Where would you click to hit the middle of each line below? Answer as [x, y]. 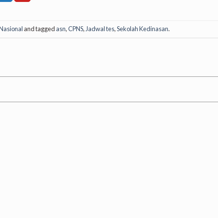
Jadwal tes [100, 29]
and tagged [39, 29]
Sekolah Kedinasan [142, 29]
